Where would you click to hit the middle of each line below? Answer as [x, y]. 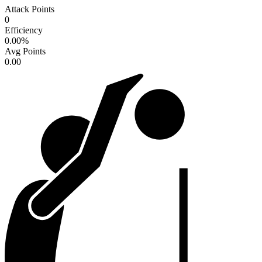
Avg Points [25, 51]
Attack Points [30, 9]
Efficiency [24, 30]
